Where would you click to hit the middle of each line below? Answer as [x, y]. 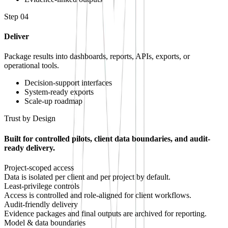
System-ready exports [59, 92]
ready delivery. [30, 148]
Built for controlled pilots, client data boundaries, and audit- [107, 138]
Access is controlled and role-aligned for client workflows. [98, 195]
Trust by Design [30, 119]
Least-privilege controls [42, 186]
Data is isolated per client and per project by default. [87, 177]
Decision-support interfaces [68, 83]
